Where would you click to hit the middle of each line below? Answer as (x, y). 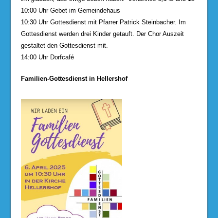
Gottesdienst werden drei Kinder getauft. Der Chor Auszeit (102, 34)
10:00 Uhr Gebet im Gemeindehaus (70, 10)
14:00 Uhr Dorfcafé (47, 57)
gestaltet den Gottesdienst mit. (64, 45)
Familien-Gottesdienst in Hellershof (74, 78)
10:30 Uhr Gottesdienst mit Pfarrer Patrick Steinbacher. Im (103, 22)
